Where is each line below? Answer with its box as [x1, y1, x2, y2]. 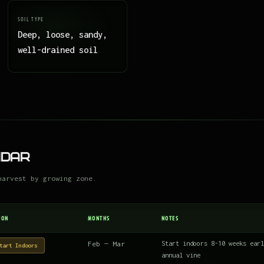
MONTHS [88, 214, 110, 222]
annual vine [161, 250, 200, 259]
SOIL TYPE [17, 15, 44, 22]
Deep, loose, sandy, [17, 29, 107, 39]
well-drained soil [17, 44, 98, 55]
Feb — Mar [88, 239, 125, 248]
